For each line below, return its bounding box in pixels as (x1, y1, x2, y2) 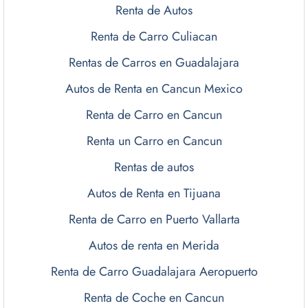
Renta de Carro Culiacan (91, 27, 217, 46)
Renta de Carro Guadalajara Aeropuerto (50, 263, 258, 281)
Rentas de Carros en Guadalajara (69, 54, 239, 72)
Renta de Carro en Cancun (86, 106, 222, 124)
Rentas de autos (114, 158, 194, 177)
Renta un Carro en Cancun (86, 132, 222, 151)
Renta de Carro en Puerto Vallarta (68, 210, 240, 229)
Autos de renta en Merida (89, 236, 219, 255)
